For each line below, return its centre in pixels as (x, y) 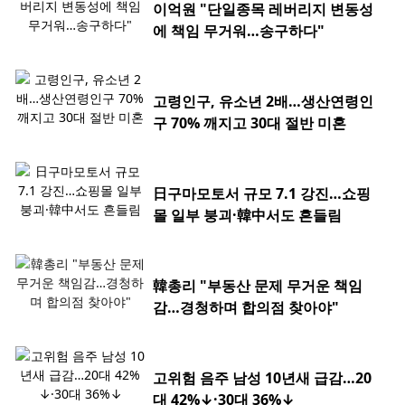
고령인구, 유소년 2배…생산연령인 (263, 102)
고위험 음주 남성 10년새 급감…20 (262, 378)
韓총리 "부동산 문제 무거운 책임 (258, 286)
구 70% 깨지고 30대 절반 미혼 (250, 123)
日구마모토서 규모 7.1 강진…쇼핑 (262, 194)
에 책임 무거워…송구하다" (239, 31)
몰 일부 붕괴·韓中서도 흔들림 (247, 216)
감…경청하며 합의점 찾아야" (246, 308)
